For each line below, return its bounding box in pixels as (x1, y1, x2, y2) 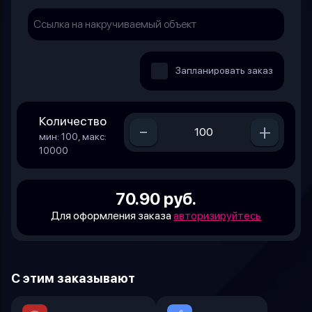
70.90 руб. (116, 188, 196, 209)
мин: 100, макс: (39, 130, 107, 142)
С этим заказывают (11, 270, 135, 286)
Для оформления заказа (51, 208, 173, 222)
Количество (39, 113, 107, 128)
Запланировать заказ (175, 64, 273, 76)
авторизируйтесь (173, 208, 261, 222)
